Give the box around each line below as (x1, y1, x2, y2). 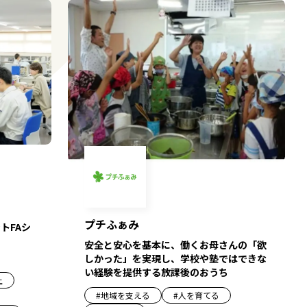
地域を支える (100, 288, 150, 301)
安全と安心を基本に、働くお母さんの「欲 (84, 237, 267, 251)
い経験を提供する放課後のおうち (84, 265, 228, 279)
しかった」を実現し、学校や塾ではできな (84, 251, 267, 265)
